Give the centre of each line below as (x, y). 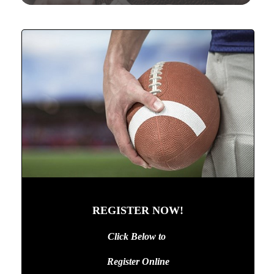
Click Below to (138, 237)
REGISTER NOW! (138, 211)
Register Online (138, 262)
